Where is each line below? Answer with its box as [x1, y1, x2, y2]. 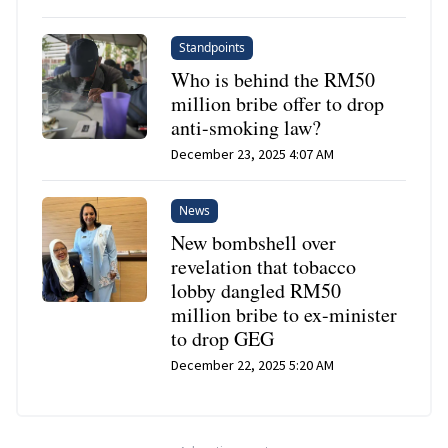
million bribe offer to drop [171, 89, 385, 117]
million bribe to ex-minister [171, 300, 398, 328]
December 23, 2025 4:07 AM [171, 144, 335, 163]
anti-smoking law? [171, 113, 322, 141]
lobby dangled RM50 [171, 276, 342, 304]
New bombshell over [171, 228, 337, 256]
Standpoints [179, 38, 246, 56]
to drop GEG [171, 324, 275, 352]
